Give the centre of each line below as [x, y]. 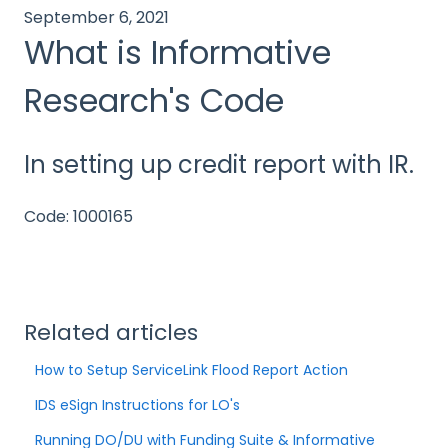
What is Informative [177, 52]
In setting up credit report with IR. [219, 165]
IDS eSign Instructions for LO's [138, 405]
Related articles [111, 333]
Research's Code [154, 100]
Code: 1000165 [78, 216]
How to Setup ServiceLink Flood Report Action [192, 370]
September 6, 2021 [96, 17]
